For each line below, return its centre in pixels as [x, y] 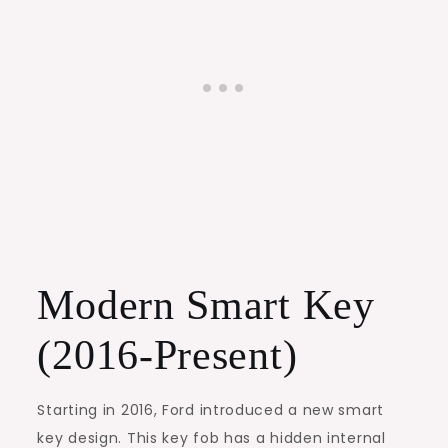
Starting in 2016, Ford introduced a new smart [210, 409]
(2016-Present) [167, 354]
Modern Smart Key [206, 304]
